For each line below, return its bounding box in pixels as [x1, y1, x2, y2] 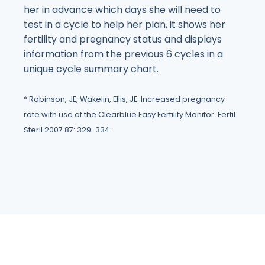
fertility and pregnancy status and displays [24, 33, 222, 47]
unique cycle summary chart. [24, 62, 159, 76]
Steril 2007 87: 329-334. [24, 125, 111, 135]
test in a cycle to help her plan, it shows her [24, 18, 225, 32]
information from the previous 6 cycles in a [24, 47, 223, 62]
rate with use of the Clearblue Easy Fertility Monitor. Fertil [24, 109, 235, 120]
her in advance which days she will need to [24, 3, 221, 17]
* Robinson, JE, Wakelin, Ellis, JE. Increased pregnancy [24, 94, 225, 105]
